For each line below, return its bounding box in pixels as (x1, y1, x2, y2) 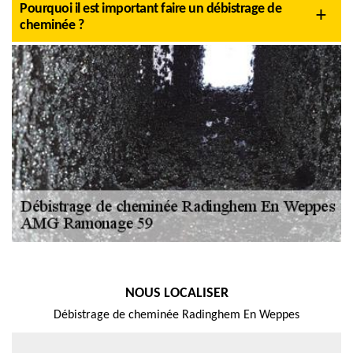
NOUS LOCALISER (124, 286, 229, 301)
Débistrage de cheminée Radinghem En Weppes (54, 309, 299, 321)
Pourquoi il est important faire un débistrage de (20, 2, 281, 17)
